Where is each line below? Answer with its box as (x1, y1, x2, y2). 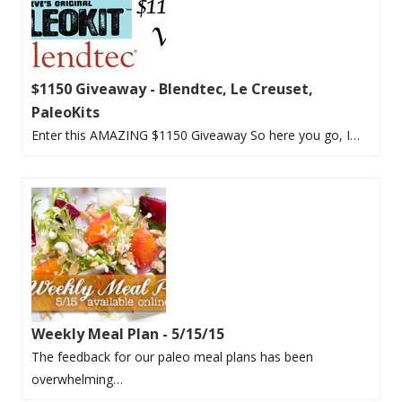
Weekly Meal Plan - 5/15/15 (31, 323, 224, 344)
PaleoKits (31, 101, 100, 122)
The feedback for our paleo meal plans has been (31, 347, 313, 365)
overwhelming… (31, 370, 123, 388)
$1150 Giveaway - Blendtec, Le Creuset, (31, 78, 313, 99)
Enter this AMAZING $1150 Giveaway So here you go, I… (31, 126, 360, 144)
